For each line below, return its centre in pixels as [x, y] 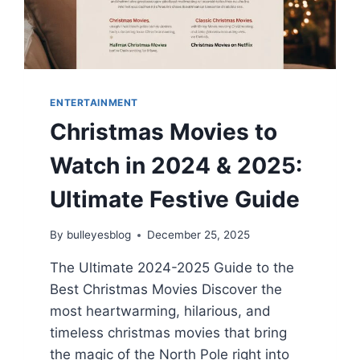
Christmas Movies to [164, 131]
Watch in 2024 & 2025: [176, 165]
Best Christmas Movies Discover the [166, 290]
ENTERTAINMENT [94, 102]
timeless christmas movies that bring [169, 333]
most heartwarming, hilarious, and [161, 311]
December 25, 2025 [198, 235]
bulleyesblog [98, 235]
